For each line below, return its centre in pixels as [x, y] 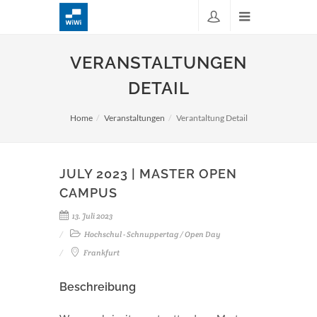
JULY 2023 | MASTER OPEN [148, 174]
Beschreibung [98, 287]
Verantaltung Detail [212, 118]
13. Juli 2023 [92, 216]
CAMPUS [88, 193]
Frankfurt [101, 253]
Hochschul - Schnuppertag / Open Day [152, 234]
